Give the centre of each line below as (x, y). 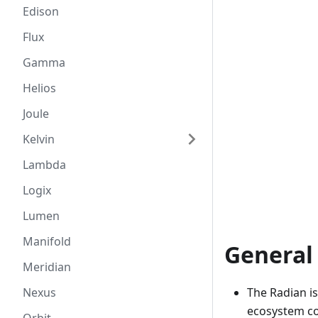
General (269, 254)
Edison (41, 11)
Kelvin (39, 139)
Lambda (44, 165)
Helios (39, 88)
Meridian (47, 267)
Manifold (47, 241)
